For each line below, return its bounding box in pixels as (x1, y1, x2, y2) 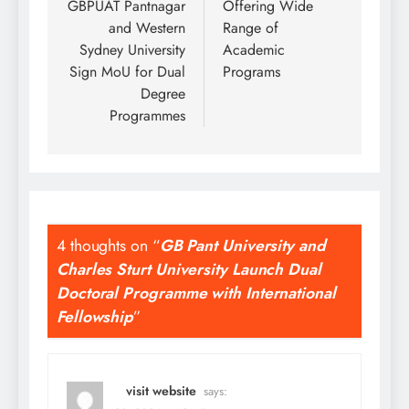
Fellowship (57, 304, 134, 329)
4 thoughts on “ (57, 233, 160, 257)
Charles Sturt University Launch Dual (57, 257, 321, 281)
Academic (223, 39, 285, 61)
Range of (223, 17, 278, 39)
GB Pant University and (159, 233, 326, 257)
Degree (141, 83, 185, 105)
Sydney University (79, 39, 185, 61)
